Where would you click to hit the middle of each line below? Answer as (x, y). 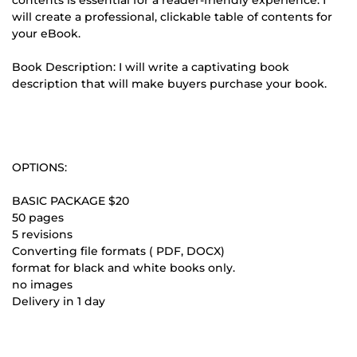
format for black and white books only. (124, 267)
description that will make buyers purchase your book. (169, 83)
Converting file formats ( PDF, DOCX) (118, 251)
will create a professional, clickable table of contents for (172, 16)
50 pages (38, 217)
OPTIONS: (39, 167)
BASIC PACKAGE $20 (71, 200)
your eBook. (46, 33)
